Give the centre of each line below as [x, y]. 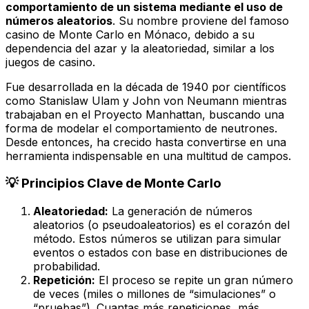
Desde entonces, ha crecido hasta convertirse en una [146, 142]
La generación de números [180, 211]
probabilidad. [67, 267]
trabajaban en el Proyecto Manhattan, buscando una [145, 114]
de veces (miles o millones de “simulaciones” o [154, 294]
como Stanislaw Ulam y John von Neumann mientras [146, 100]
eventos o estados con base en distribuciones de [160, 253]
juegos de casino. [50, 62]
